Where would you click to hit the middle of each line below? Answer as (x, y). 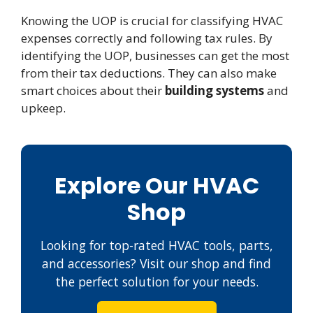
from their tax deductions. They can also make (149, 73)
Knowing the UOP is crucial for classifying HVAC (152, 21)
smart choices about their (93, 91)
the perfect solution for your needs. (156, 282)
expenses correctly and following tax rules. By (147, 38)
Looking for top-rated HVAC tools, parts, (156, 246)
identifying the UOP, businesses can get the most (155, 56)
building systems (214, 91)
